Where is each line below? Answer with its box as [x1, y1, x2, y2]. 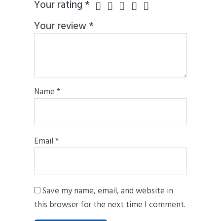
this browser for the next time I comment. [34, 197, 186, 210]
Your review [34, 17, 89, 33]
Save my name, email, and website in [42, 184, 174, 196]
